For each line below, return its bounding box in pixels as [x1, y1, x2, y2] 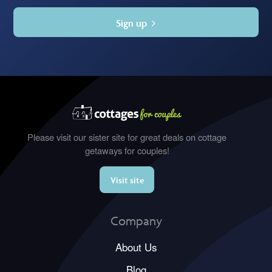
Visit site [110, 174, 144, 186]
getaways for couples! [84, 144, 169, 157]
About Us [115, 239, 157, 255]
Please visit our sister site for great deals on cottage [27, 131, 227, 144]
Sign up [116, 16, 152, 29]
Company [110, 213, 162, 229]
